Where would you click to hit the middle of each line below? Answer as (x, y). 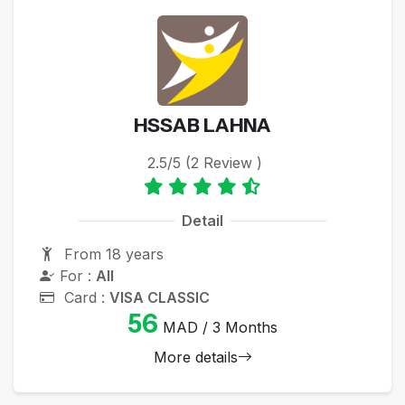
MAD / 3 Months (218, 327)
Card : (84, 297)
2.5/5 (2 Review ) (204, 162)
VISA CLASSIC (159, 297)
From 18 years (111, 254)
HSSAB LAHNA (202, 124)
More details (195, 357)
